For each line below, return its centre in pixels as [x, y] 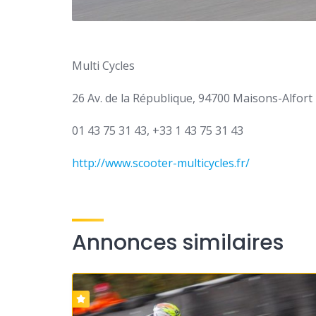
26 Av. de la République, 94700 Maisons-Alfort [192, 98]
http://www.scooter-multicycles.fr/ [161, 163]
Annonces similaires [178, 242]
